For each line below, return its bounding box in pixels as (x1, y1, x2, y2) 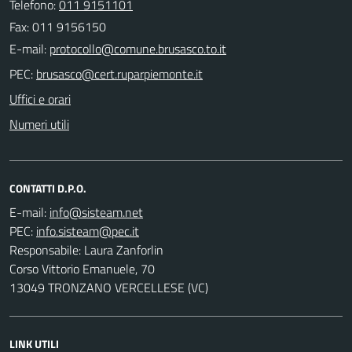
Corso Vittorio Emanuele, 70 (9, 258, 155, 278)
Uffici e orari (9, 89, 71, 108)
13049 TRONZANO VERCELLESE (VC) (9, 277, 208, 297)
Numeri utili (9, 114, 69, 134)
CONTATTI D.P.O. (9, 179, 86, 196)
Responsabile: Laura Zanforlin (9, 240, 163, 259)
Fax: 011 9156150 (9, 16, 106, 36)
